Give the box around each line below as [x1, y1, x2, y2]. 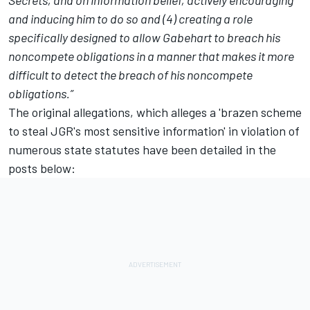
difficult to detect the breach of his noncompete [8, 67, 253, 83]
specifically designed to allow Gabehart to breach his [8, 30, 280, 46]
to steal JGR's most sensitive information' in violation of [8, 123, 300, 139]
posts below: [8, 161, 75, 176]
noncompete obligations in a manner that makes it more [8, 48, 294, 64]
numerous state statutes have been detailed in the [8, 142, 276, 158]
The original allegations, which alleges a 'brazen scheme [8, 104, 302, 120]
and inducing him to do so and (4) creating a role [8, 11, 253, 27]
